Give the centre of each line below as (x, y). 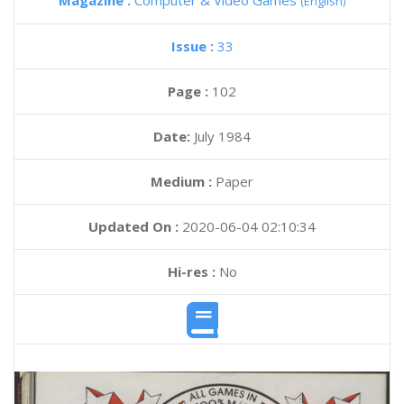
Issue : (194, 46)
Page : (190, 91)
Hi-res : (191, 271)
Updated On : (133, 226)
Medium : (181, 181)
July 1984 (222, 136)
